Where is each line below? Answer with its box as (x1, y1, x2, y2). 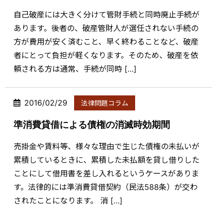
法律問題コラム (81, 99, 128, 107)
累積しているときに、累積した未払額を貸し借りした (14, 155, 200, 165)
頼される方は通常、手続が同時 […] (14, 64, 137, 74)
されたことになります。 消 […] (14, 195, 123, 205)
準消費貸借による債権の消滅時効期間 (14, 119, 170, 130)
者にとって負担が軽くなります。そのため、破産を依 (14, 50, 198, 61)
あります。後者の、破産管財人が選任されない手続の (14, 23, 199, 33)
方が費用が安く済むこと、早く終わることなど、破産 (14, 37, 199, 47)
